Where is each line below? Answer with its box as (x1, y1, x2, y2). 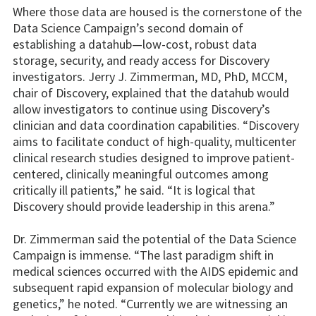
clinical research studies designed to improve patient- (13, 149, 295, 166)
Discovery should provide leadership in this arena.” (13, 197, 275, 214)
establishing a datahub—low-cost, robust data (13, 35, 257, 52)
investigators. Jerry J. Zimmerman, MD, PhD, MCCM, (13, 68, 287, 85)
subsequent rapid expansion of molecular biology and (13, 279, 293, 296)
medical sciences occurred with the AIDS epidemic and (13, 262, 298, 279)
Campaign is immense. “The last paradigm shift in (13, 246, 274, 263)
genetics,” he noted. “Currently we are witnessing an (13, 295, 288, 312)
